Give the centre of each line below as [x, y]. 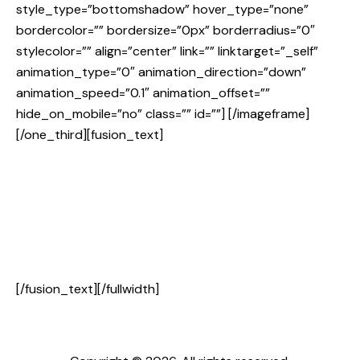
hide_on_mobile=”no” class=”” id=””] [122, 114]
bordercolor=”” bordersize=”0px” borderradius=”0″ [166, 31]
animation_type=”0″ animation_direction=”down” [161, 72]
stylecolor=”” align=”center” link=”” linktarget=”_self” [167, 51]
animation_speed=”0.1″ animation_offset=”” [143, 93]
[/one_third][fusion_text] [90, 135]
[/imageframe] [269, 114]
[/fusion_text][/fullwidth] [88, 289]
